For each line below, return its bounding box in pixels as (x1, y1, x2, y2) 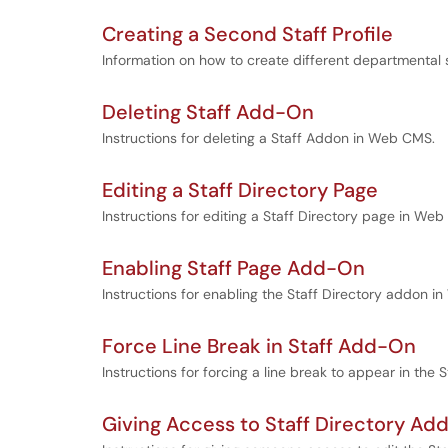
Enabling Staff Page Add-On (102, 255, 365, 281)
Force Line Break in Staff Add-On (102, 333, 416, 359)
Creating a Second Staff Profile (102, 21, 393, 47)
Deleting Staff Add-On (102, 99, 314, 125)
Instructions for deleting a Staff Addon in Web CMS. (102, 129, 435, 147)
